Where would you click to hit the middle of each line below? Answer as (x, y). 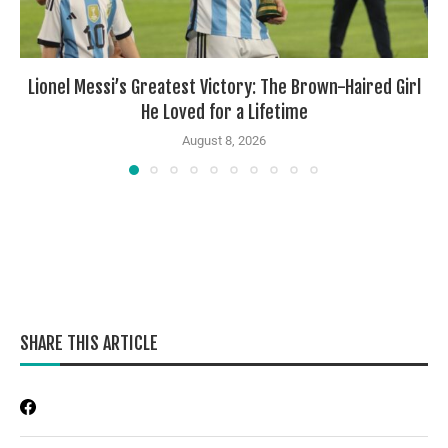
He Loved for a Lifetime (224, 111)
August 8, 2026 (224, 140)
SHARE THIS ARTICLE (89, 342)
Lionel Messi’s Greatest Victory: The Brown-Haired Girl (224, 86)
